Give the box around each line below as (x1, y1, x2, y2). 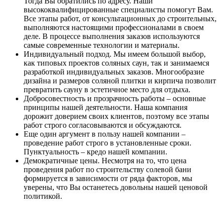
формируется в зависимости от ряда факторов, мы (24, 174, 192, 183)
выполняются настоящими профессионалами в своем (24, 23, 204, 32)
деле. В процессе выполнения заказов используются (24, 32, 200, 41)
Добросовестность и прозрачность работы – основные (24, 94, 206, 103)
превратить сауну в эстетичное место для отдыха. (24, 85, 190, 94)
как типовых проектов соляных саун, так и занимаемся (24, 59, 209, 68)
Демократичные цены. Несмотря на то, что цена (24, 156, 186, 165)
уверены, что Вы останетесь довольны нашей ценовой (24, 183, 208, 192)
